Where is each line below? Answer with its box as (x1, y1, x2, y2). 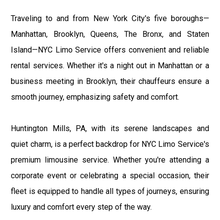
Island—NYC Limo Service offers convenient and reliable (11, 45, 209, 55)
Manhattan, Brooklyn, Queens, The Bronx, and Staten (11, 29, 209, 39)
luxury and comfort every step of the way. (11, 202, 152, 212)
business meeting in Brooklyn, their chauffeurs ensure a (11, 76, 209, 86)
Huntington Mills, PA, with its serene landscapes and (11, 123, 209, 133)
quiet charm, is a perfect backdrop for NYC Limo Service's (11, 139, 209, 149)
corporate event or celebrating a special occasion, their (11, 170, 209, 180)
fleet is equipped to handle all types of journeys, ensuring (11, 186, 209, 196)
